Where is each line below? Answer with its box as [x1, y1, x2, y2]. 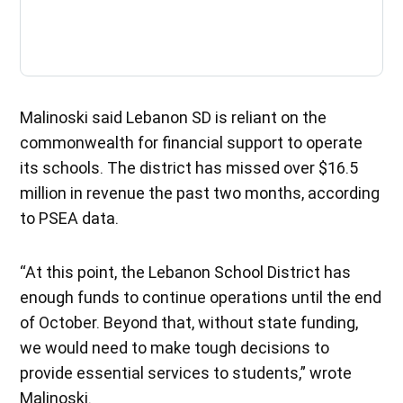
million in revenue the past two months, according [20, 183, 381, 202]
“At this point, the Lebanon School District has [20, 262, 352, 282]
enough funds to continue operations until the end [20, 287, 382, 307]
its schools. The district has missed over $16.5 [20, 157, 359, 177]
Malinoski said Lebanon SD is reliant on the [20, 107, 327, 127]
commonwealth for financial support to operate [20, 132, 363, 152]
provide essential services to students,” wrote [20, 363, 353, 382]
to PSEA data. [20, 208, 120, 228]
